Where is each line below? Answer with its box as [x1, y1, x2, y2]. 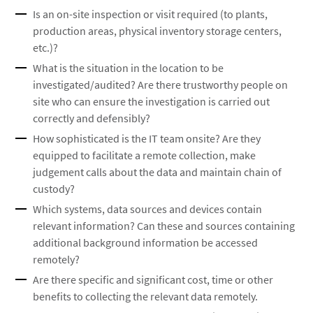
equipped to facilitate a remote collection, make [33, 148, 256, 162]
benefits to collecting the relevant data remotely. [33, 289, 259, 303]
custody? [33, 182, 75, 196]
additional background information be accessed [33, 235, 259, 249]
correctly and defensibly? [33, 111, 151, 125]
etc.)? [33, 41, 59, 54]
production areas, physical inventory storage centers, [33, 24, 282, 38]
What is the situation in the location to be [33, 61, 224, 75]
